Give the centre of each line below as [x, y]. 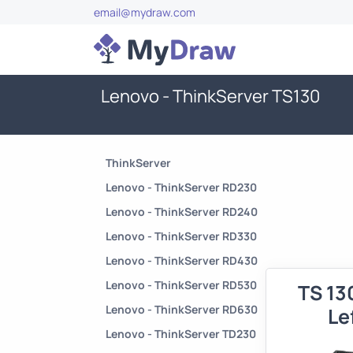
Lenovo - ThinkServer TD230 [181, 334]
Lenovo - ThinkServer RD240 [182, 212]
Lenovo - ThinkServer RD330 [181, 236]
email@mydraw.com [145, 12]
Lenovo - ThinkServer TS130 [210, 96]
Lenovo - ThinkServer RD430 [182, 260]
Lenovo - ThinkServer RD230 [181, 187]
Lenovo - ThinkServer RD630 [182, 309]
